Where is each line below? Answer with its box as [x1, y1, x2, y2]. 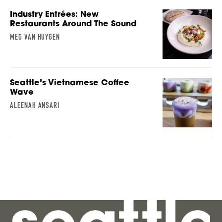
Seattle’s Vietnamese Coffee [10, 77, 129, 88]
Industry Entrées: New [10, 8, 99, 20]
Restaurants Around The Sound [10, 18, 136, 29]
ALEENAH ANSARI [10, 101, 60, 111]
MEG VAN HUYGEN [10, 32, 60, 42]
